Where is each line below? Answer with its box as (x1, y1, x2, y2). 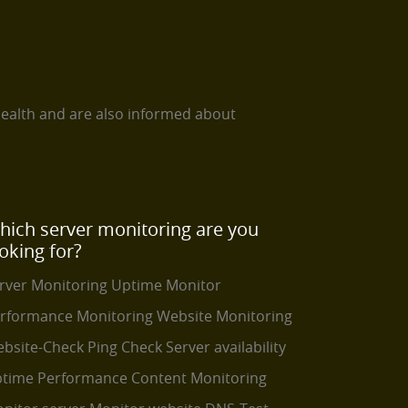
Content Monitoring (131, 368, 267, 388)
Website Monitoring (157, 306, 292, 326)
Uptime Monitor (111, 275, 221, 295)
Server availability (166, 337, 286, 357)
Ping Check (87, 337, 162, 357)
